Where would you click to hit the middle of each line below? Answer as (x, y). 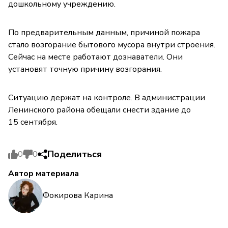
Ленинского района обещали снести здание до (99, 110)
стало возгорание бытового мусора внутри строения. (112, 45)
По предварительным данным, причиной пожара (104, 32)
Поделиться (75, 154)
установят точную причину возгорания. (85, 69)
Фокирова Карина (78, 196)
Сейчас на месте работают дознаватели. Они (95, 57)
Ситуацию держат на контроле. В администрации (107, 97)
